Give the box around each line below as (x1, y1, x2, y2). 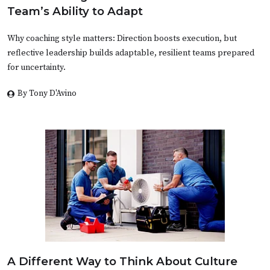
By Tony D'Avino (17, 87, 77, 99)
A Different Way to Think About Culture (7, 254, 237, 268)
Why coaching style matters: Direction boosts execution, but (7, 33, 237, 44)
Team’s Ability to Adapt (7, 4, 143, 18)
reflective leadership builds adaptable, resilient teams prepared (7, 47, 254, 58)
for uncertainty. (7, 61, 66, 73)
